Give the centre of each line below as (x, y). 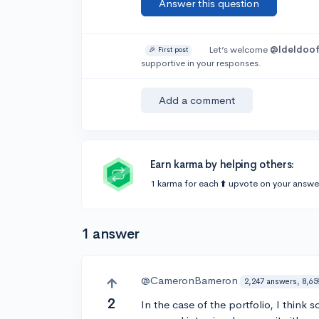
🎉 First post (169, 50)
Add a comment (197, 100)
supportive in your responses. (202, 63)
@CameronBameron (190, 280)
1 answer (110, 234)
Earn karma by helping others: (222, 164)
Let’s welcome (239, 49)
